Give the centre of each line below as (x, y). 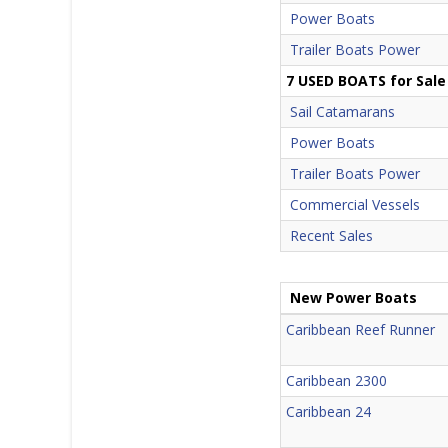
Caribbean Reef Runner (361, 329)
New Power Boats (354, 297)
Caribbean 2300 (337, 380)
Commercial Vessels (355, 204)
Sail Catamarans (343, 111)
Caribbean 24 (329, 411)
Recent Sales (332, 235)
